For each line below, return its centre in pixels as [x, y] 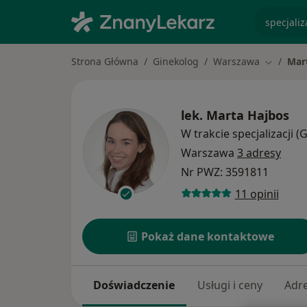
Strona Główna [105, 61]
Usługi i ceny [230, 285]
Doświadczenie [134, 285]
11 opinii [257, 194]
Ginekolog [176, 61]
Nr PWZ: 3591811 [225, 172]
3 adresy [259, 153]
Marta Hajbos [248, 115]
